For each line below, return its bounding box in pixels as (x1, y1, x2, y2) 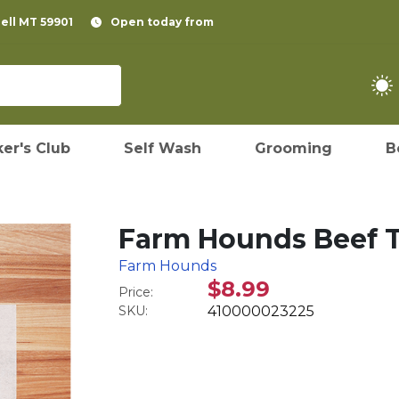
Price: (118, 284, 154, 300)
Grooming (255, 140, 332, 157)
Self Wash (124, 140, 201, 157)
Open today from (110, 15, 214, 28)
